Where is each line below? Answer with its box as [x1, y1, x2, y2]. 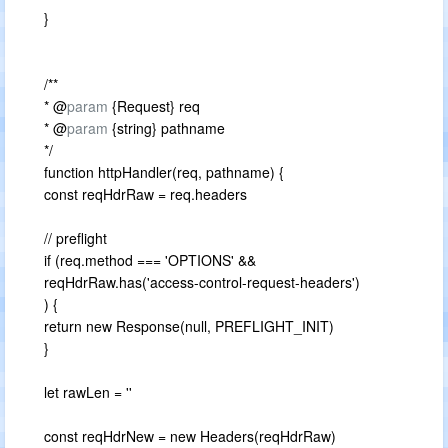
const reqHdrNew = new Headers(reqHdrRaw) [44, 426, 336, 446]
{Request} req [108, 96, 200, 116]
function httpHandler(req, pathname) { [44, 162, 284, 182]
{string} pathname [108, 118, 225, 138]
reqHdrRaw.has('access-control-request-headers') [44, 272, 360, 292]
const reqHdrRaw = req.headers [44, 184, 247, 204]
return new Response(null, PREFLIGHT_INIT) [44, 316, 334, 336]
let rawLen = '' [44, 382, 132, 402]
